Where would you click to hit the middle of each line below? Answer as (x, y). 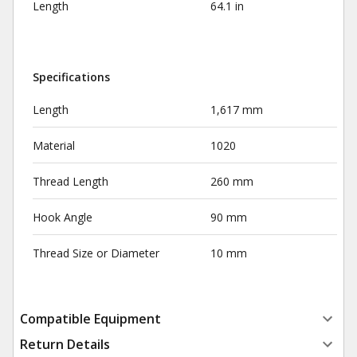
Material (54, 145)
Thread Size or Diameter (96, 253)
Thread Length (71, 181)
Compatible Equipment (90, 319)
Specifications (71, 77)
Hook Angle (63, 217)
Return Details (65, 344)
